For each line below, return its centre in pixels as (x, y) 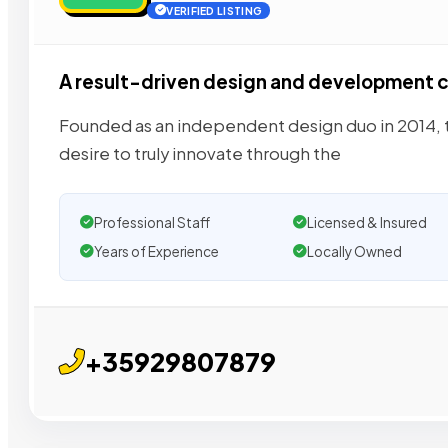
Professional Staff (152, 222)
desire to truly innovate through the (200, 153)
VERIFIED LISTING (214, 11)
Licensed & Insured (366, 222)
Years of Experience (156, 251)
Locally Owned (354, 251)
